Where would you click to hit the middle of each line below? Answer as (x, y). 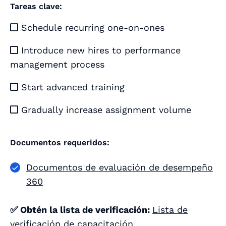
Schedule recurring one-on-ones (91, 28)
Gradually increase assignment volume (105, 110)
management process (57, 65)
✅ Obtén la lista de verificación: (81, 210)
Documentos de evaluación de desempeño (120, 167)
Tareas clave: (36, 7)
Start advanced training (71, 87)
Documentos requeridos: (60, 143)
